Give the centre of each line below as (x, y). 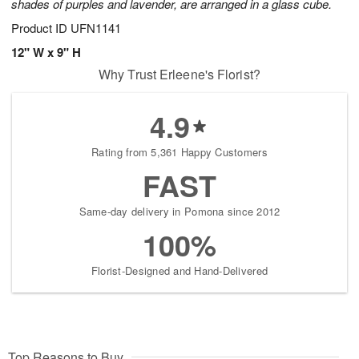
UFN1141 (96, 28)
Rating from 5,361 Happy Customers (179, 152)
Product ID (41, 28)
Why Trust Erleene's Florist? (179, 75)
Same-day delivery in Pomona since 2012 (179, 212)
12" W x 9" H (46, 52)
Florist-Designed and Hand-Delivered (179, 271)
